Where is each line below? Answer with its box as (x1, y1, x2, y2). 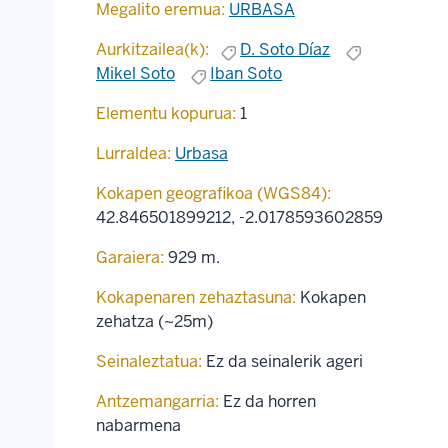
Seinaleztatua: (96, 351, 202, 373)
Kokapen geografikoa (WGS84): (96, 183, 331, 205)
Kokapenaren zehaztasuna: (96, 287, 296, 309)
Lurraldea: (96, 143, 171, 165)
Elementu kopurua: (96, 103, 236, 125)
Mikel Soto (96, 63, 175, 85)
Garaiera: (96, 247, 164, 269)
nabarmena (96, 415, 181, 437)
